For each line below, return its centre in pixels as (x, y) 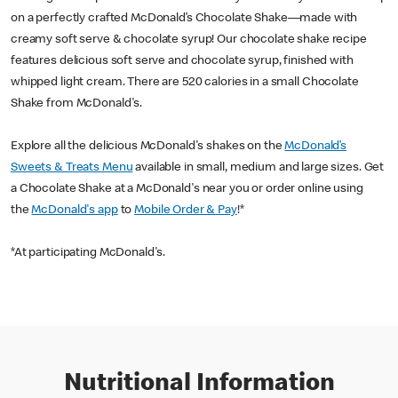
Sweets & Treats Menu (72, 168)
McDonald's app (75, 211)
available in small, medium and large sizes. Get (259, 168)
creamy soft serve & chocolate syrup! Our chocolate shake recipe (189, 40)
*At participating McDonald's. (88, 253)
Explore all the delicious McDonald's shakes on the (148, 147)
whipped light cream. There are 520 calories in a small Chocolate (185, 83)
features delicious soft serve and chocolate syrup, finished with (182, 61)
